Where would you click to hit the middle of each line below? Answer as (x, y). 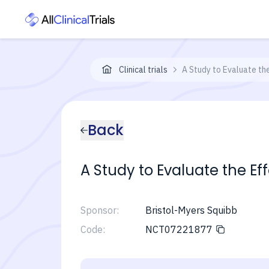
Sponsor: (100, 210)
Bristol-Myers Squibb (191, 210)
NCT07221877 (179, 229)
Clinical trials (143, 70)
